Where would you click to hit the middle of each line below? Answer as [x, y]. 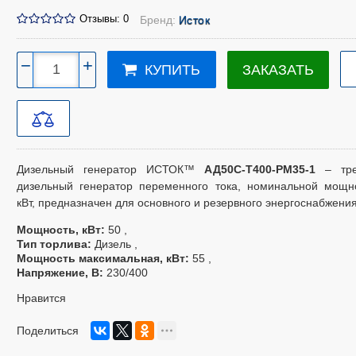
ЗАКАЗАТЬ [278, 70]
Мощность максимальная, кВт [101, 258]
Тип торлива [52, 244]
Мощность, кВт [58, 230]
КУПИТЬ [173, 70]
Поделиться [47, 331]
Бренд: [159, 20]
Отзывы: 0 [104, 19]
